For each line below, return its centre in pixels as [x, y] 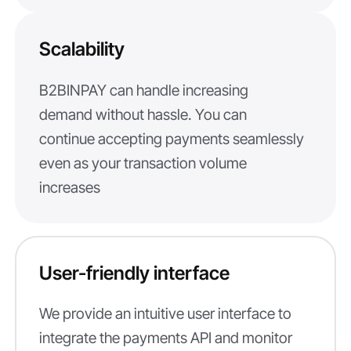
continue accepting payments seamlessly [171, 138]
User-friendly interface [134, 273]
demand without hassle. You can [143, 114]
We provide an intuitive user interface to [165, 313]
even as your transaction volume [143, 163]
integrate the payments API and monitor [165, 338]
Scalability [81, 49]
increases [69, 187]
